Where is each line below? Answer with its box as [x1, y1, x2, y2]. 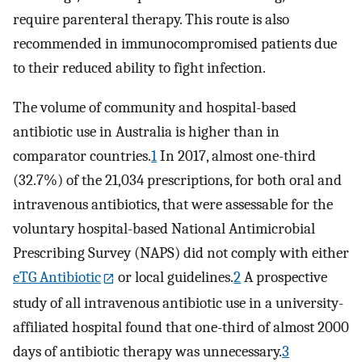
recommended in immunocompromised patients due [13, 35, 337, 53]
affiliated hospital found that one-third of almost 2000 [13, 318, 349, 336]
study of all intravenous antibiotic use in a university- [13, 293, 343, 312]
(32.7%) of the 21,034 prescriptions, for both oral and [13, 170, 342, 189]
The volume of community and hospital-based [13, 98, 297, 116]
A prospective [241, 267, 328, 286]
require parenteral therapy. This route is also [13, 11, 289, 29]
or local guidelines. [115, 267, 234, 286]
